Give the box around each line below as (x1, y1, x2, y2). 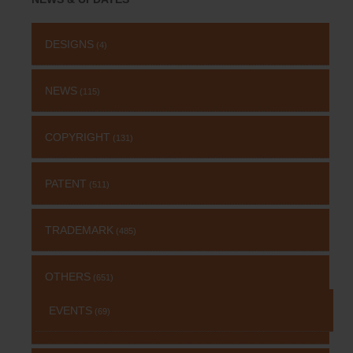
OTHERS (45, 270, 91, 284)
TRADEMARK (45, 224, 113, 237)
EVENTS (49, 304, 92, 318)
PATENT (45, 177, 87, 191)
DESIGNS (45, 38, 94, 51)
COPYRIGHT (45, 131, 110, 144)
